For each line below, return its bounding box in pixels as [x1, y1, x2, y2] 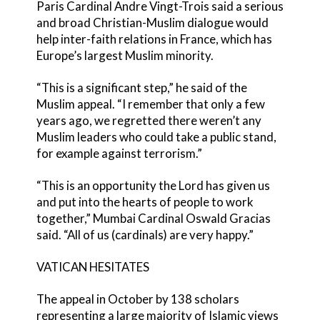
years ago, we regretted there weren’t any [36, 113, 261, 129]
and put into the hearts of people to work [36, 194, 254, 210]
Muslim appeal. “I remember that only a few [36, 96, 265, 112]
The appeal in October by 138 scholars [36, 291, 239, 307]
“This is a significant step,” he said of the [36, 80, 247, 96]
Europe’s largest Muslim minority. [36, 48, 214, 64]
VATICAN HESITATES [36, 259, 149, 275]
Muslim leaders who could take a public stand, [36, 129, 276, 145]
